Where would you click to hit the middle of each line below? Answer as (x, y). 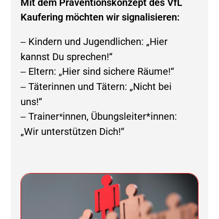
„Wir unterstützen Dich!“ (73, 131)
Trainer (44, 116)
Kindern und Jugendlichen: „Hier (98, 42)
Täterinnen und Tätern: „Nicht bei (100, 87)
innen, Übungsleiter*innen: (120, 116)
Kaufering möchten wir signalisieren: (100, 17)
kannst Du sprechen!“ (67, 57)
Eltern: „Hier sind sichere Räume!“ (101, 71)
